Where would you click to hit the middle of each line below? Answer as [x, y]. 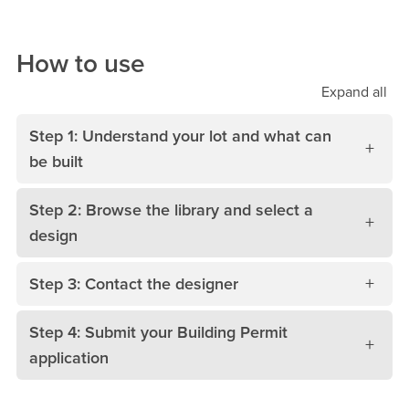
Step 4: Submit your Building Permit [158, 332]
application [69, 357]
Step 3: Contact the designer [134, 283]
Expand [345, 92]
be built [56, 161]
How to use [81, 63]
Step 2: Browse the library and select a [171, 210]
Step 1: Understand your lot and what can [180, 136]
